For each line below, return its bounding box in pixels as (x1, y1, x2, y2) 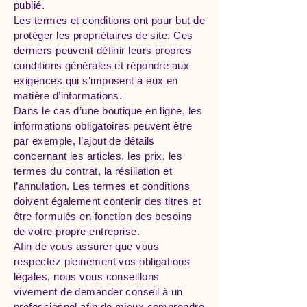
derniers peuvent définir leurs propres (14, 45, 192, 56)
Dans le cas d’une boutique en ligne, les (14, 105, 202, 116)
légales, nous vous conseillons (14, 271, 160, 282)
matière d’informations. (14, 90, 123, 101)
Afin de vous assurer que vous (14, 241, 160, 252)
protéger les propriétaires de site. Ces (14, 29, 193, 41)
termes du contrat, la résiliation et (14, 165, 173, 177)
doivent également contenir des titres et (14, 195, 201, 207)
